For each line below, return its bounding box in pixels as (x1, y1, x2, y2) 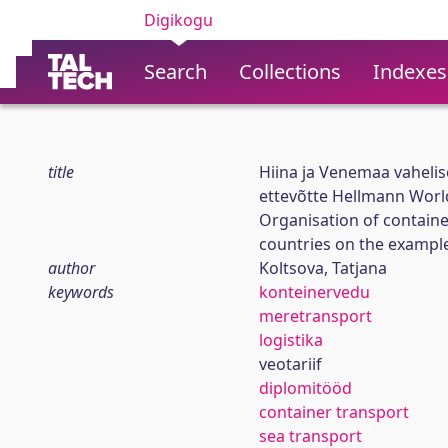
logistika (258, 329, 323, 351)
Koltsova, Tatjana (258, 257, 387, 279)
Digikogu (144, 9, 213, 31)
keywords (48, 281, 114, 303)
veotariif (258, 353, 322, 375)
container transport (258, 401, 409, 423)
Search (144, 58, 207, 85)
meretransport (258, 305, 372, 327)
